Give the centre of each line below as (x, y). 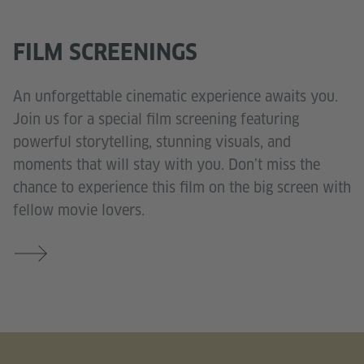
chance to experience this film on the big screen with (182, 188)
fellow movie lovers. (79, 210)
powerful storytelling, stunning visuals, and (152, 142)
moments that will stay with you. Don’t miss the (167, 165)
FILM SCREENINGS (105, 52)
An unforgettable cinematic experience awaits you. (175, 97)
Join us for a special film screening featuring (156, 119)
